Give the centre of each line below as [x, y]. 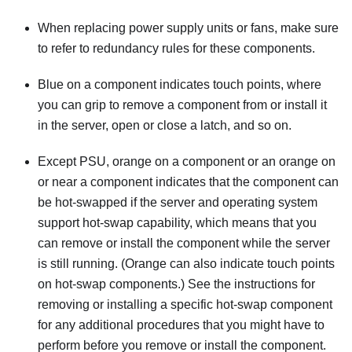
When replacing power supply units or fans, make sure [188, 27]
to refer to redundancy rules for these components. [176, 48]
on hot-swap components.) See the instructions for [176, 284]
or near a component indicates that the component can [188, 181]
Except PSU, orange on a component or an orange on [187, 161]
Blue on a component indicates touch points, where [180, 84]
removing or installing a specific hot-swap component [185, 304]
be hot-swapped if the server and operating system [178, 202]
